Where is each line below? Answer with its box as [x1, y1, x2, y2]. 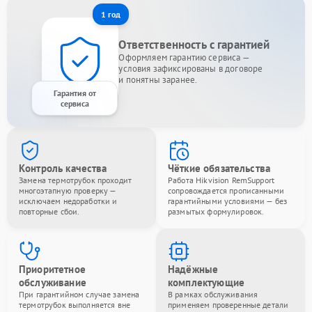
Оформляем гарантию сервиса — [118, 51, 250, 63]
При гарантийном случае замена [19, 288, 140, 299]
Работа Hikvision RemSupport [168, 174, 275, 185]
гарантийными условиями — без [168, 195, 288, 206]
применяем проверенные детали [168, 299, 289, 310]
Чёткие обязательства [168, 161, 270, 175]
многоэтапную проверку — [19, 185, 116, 196]
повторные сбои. [19, 205, 80, 217]
